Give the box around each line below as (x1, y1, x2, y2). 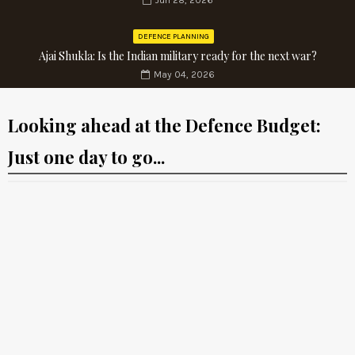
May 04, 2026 (153, 69, 215, 81)
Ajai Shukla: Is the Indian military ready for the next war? (38, 48, 317, 64)
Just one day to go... (8, 145, 165, 170)
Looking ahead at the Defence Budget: (8, 113, 321, 138)
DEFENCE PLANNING (138, 32, 209, 42)
